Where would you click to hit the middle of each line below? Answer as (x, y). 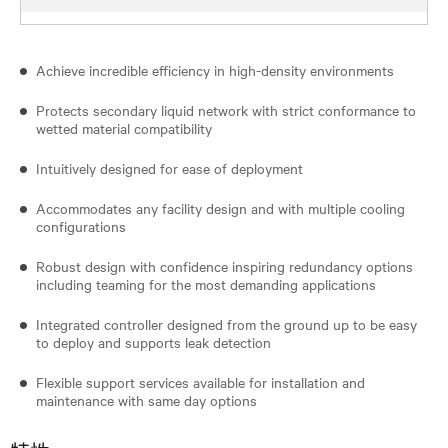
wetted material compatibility (124, 127)
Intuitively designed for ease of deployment (169, 167)
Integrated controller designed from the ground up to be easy (226, 323)
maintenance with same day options (146, 399)
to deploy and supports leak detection (155, 341)
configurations (81, 225)
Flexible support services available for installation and (200, 381)
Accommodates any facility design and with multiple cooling (220, 207)
